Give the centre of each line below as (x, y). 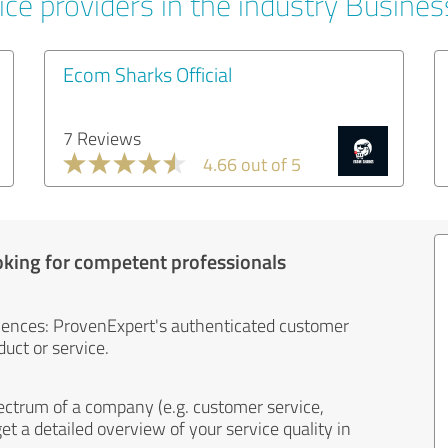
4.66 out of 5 (252, 164)
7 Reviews (102, 138)
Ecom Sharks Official (147, 74)
